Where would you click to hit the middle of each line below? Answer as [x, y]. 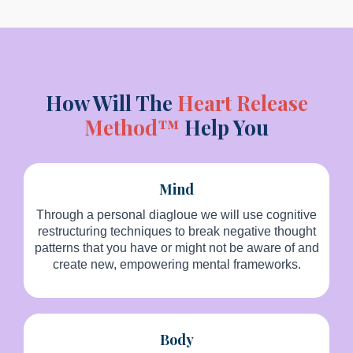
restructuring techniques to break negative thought [176, 232]
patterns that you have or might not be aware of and [176, 248]
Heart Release [242, 103]
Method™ [132, 128]
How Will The [111, 103]
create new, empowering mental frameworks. [176, 265]
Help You [224, 128]
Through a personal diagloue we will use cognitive [176, 215]
